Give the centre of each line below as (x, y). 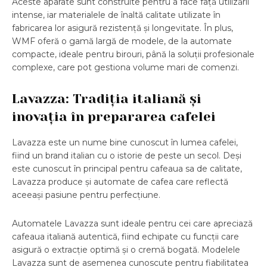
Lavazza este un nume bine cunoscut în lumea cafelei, (125, 143)
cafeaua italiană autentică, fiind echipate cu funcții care (125, 237)
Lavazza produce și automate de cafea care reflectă (120, 182)
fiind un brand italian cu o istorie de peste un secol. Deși (127, 156)
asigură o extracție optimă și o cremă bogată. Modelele (126, 250)
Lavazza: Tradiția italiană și (107, 99)
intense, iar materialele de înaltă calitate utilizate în (116, 15)
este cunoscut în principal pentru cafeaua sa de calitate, (127, 169)
